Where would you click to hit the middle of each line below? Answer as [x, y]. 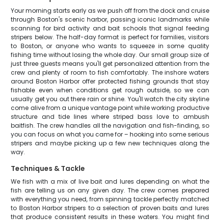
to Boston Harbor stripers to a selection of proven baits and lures [110, 208]
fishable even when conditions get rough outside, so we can [110, 90]
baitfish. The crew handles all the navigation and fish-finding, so [110, 125]
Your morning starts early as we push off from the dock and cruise [110, 11]
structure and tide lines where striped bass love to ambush [110, 117]
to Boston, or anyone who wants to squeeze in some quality [110, 46]
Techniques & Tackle [48, 168]
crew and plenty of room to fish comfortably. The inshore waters [110, 72]
